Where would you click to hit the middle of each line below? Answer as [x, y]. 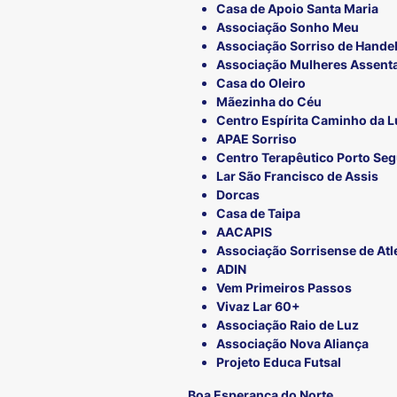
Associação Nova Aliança [292, 344]
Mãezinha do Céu [269, 102]
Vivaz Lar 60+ [258, 307]
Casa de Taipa [258, 214]
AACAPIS [244, 232]
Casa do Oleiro [261, 83]
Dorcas [238, 195]
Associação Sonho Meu [288, 27]
